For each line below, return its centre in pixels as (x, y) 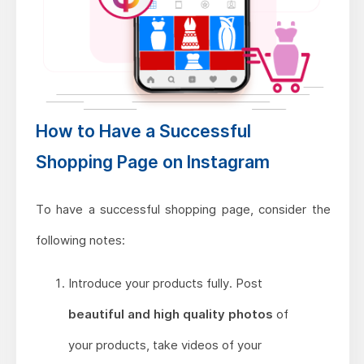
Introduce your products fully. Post (165, 284)
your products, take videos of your (165, 345)
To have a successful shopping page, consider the (183, 210)
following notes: (80, 240)
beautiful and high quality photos (172, 314)
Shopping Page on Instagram (152, 162)
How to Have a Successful (143, 132)
